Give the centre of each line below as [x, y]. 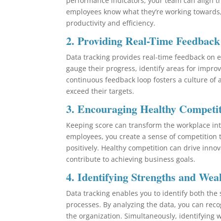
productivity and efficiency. [111, 23]
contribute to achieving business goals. [131, 159]
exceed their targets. [100, 91]
